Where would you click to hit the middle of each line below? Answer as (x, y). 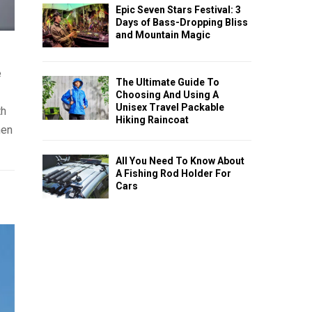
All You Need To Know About (180, 161)
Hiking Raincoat (152, 120)
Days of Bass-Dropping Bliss (182, 22)
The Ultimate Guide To (167, 83)
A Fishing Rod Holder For (173, 174)
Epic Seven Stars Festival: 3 (178, 9)
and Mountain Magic (163, 34)
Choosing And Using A (167, 95)
